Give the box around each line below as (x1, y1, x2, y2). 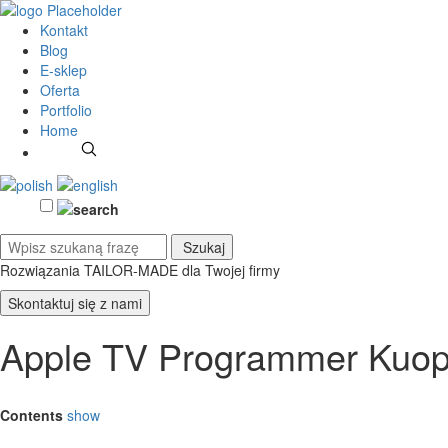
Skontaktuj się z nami (8, 292, 142, 313)
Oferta (40, 80, 80, 100)
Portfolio (40, 100, 92, 120)
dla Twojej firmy (182, 259, 280, 280)
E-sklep (40, 60, 87, 80)
